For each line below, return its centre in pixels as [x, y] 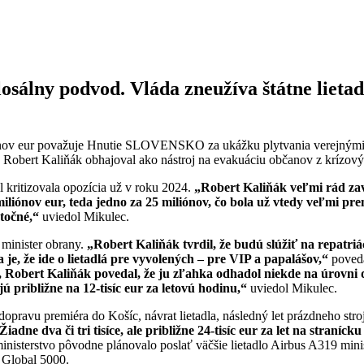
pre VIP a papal [251, 258]
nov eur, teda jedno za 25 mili [102, 201]
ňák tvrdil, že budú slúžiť [230, 244]
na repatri [328, 244]
